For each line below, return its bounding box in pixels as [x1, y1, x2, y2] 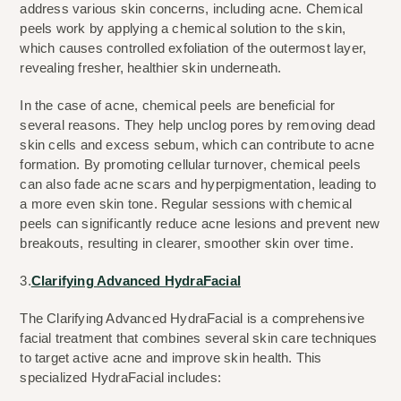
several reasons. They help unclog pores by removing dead [20, 117, 376, 133]
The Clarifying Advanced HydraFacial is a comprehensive [20, 311, 365, 327]
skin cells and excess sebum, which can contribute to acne [20, 137, 374, 153]
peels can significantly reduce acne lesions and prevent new [20, 216, 380, 232]
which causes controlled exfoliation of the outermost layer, [20, 40, 367, 56]
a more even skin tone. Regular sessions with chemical [20, 196, 353, 212]
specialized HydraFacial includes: [20, 370, 222, 386]
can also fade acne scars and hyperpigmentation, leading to [20, 176, 377, 192]
